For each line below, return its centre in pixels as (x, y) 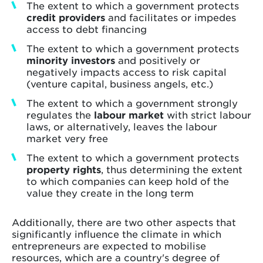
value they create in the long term (110, 193)
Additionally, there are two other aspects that (124, 222)
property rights (64, 169)
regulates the (60, 115)
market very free (67, 138)
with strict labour (208, 115)
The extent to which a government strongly (132, 103)
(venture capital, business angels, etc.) (121, 84)
